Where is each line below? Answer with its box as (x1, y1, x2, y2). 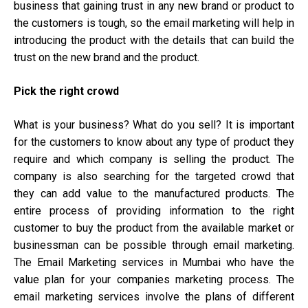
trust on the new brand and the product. (14, 51, 199, 65)
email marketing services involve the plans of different (14, 290, 294, 304)
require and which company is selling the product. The (14, 153, 294, 166)
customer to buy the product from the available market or (14, 221, 294, 235)
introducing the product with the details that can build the (14, 34, 294, 47)
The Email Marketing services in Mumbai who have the (14, 256, 294, 269)
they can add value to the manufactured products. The (14, 187, 294, 201)
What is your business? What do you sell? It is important (14, 118, 294, 132)
